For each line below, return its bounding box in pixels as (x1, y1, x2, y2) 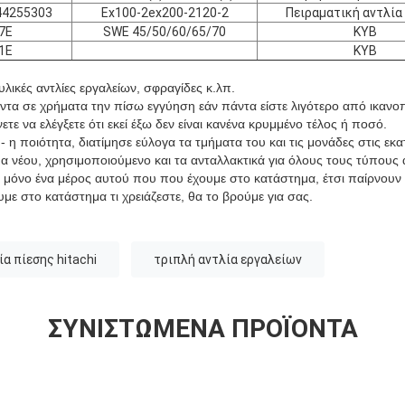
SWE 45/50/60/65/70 (103, 24, 226, 39)
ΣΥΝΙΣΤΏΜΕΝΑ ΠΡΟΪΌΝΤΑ (47, 313, 358, 344)
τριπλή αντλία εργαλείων (154, 251, 302, 267)
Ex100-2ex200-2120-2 (100, 5, 229, 20)
